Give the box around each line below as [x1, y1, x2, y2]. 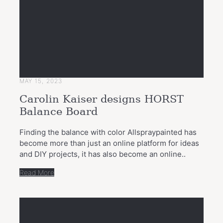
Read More [19, 168, 54, 177]
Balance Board [19, 106, 98, 118]
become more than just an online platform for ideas [19, 138, 199, 148]
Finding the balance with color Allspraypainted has [19, 127, 197, 137]
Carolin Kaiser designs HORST [19, 93, 184, 106]
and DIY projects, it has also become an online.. [19, 149, 186, 159]
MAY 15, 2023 [19, 77, 63, 85]
